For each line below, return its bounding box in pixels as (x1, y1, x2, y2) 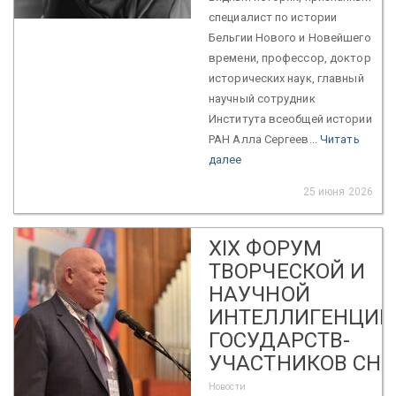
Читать (320, 132, 360, 146)
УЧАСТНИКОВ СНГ (209, 350, 393, 376)
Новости (209, 380, 246, 392)
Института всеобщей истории (209, 111, 372, 126)
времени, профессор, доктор (209, 50, 371, 65)
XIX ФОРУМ (209, 235, 322, 261)
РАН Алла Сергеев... (209, 132, 320, 146)
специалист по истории (209, 10, 338, 24)
